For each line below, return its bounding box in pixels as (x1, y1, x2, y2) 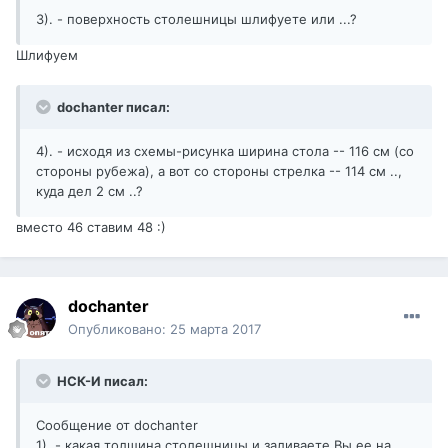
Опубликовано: (68, 321, 170, 338)
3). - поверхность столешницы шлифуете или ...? (36, 11, 357, 28)
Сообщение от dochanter (36, 417, 198, 434)
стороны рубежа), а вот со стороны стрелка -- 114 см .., (36, 163, 402, 180)
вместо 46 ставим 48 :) (16, 219, 166, 236)
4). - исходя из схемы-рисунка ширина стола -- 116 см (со (36, 143, 414, 160)
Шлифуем (16, 47, 78, 64)
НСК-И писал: (54, 373, 148, 390)
